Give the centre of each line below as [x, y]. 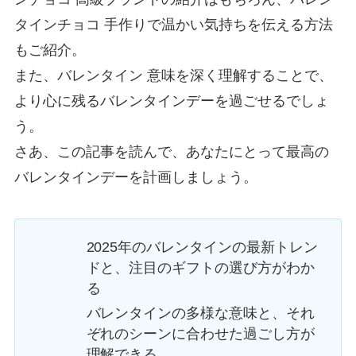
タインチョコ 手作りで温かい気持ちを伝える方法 [173, 25]
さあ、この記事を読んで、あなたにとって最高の [171, 152]
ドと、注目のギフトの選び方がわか [201, 268]
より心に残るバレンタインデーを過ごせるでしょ [171, 101]
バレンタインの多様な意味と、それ [201, 313]
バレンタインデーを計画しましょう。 [135, 178]
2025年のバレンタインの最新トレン [202, 248]
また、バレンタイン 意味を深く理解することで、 [173, 76]
